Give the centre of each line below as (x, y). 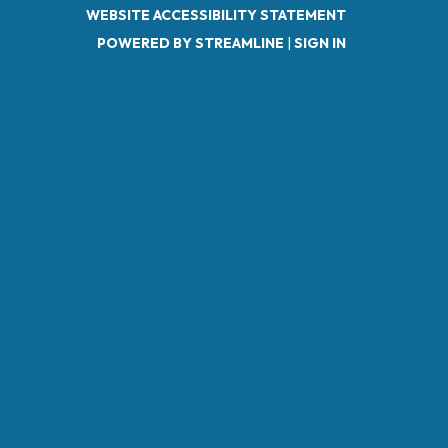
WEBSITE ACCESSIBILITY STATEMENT (216, 15)
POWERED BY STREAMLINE (190, 43)
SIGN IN (320, 43)
